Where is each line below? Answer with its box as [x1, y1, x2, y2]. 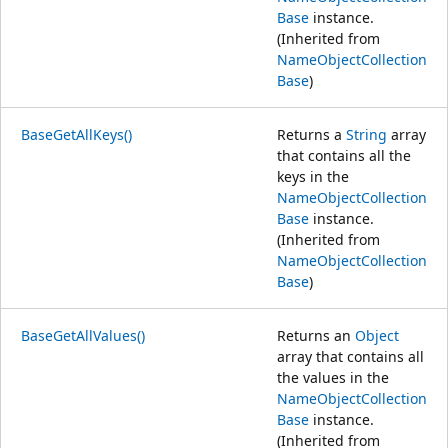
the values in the [277, 367, 389, 387]
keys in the [277, 166, 349, 186]
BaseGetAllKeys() [21, 124, 132, 144]
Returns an [277, 325, 355, 345]
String [346, 124, 387, 144]
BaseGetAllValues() [21, 325, 145, 345]
